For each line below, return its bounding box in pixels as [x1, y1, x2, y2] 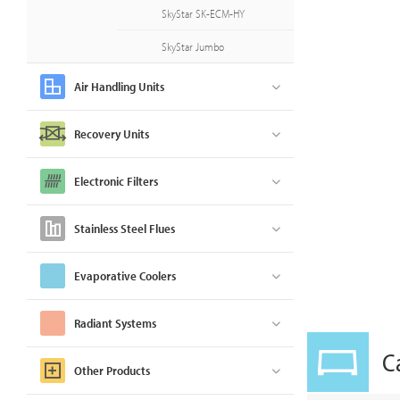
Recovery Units [74, 126, 149, 142]
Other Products [74, 362, 150, 379]
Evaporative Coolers [74, 268, 176, 284]
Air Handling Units [74, 79, 164, 95]
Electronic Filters [74, 173, 158, 189]
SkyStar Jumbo [162, 39, 224, 54]
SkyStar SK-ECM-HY [162, 6, 245, 21]
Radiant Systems [74, 315, 156, 331]
